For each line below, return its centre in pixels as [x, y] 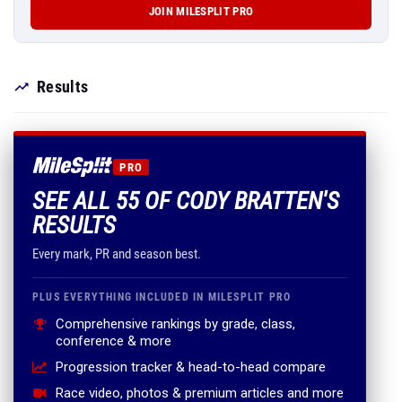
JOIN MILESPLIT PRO [201, 11]
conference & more [114, 341]
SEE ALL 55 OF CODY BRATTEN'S [186, 201]
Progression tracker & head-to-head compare [191, 367]
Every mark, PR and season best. [117, 254]
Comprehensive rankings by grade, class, [175, 324]
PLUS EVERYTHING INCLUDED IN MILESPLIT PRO [162, 297]
